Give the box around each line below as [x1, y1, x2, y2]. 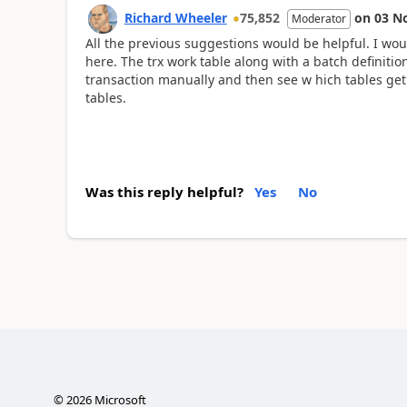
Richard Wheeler [124, 8, 227, 26]
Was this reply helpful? [84, 183, 243, 201]
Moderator [291, 10, 346, 26]
